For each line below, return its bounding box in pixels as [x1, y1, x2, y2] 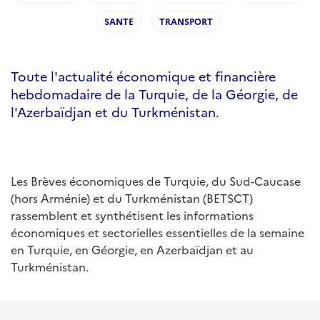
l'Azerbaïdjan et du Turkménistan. [11, 103, 219, 121]
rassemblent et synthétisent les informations [11, 207, 254, 223]
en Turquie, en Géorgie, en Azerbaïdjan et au [11, 241, 254, 257]
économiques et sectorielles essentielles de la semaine [11, 224, 304, 240]
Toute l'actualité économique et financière [11, 67, 276, 85]
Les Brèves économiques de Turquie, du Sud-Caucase [11, 173, 301, 189]
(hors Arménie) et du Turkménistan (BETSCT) [11, 190, 253, 206]
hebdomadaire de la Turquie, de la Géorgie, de [11, 85, 298, 103]
